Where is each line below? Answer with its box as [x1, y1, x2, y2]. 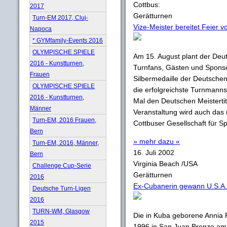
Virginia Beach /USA [133, 160, 198, 168]
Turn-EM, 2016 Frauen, [32, 116, 96, 124]
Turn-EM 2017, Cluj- [32, 14, 88, 21]
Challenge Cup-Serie [32, 162, 91, 169]
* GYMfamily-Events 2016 [32, 36, 103, 44]
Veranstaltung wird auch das [133, 108, 226, 116]
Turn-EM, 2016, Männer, [32, 139, 99, 146]
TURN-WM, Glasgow [32, 207, 90, 215]
